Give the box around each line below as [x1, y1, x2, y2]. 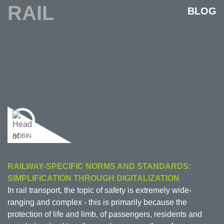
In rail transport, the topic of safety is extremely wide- [7, 185, 191, 194]
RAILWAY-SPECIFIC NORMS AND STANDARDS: [7, 161, 191, 170]
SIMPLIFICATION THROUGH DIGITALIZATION [7, 173, 179, 182]
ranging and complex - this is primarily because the [7, 197, 187, 206]
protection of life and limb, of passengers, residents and [7, 209, 202, 218]
